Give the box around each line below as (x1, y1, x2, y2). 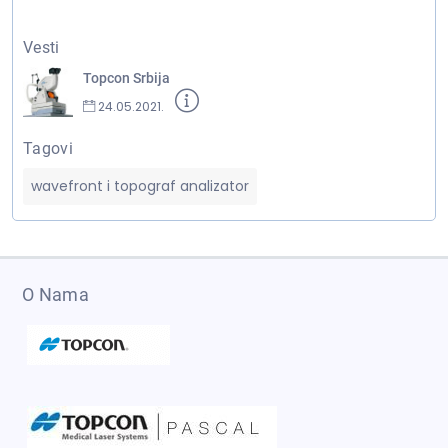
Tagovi (23, 139, 73, 158)
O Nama (22, 284, 89, 305)
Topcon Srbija (83, 70, 170, 86)
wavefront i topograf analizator (31, 176, 249, 196)
